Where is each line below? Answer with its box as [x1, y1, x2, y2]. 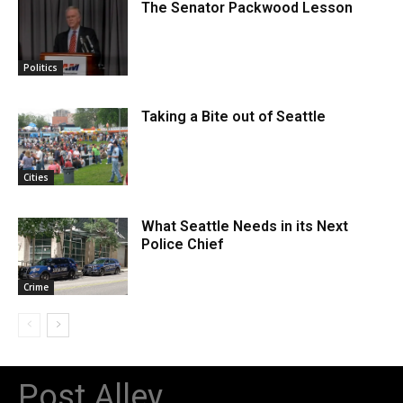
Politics [23, 61, 58, 75]
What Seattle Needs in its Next [141, 217, 349, 235]
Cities [23, 170, 49, 184]
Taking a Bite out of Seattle [141, 108, 327, 126]
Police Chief [141, 235, 224, 253]
